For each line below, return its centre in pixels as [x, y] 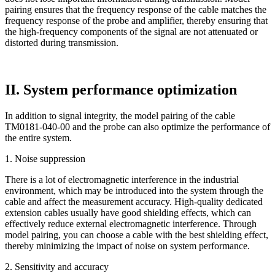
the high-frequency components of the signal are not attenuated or [131, 32]
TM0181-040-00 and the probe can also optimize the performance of [137, 127]
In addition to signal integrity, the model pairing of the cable [120, 116]
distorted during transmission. [62, 43]
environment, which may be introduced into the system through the [134, 191]
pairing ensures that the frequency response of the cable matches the [136, 10]
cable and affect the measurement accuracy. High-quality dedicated [134, 202]
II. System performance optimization [121, 90]
